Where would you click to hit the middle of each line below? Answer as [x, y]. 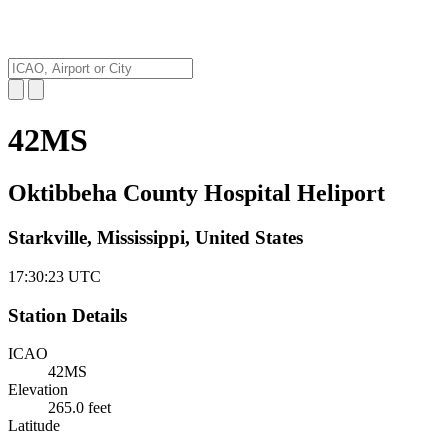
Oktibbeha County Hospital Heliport [196, 193]
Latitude [34, 426]
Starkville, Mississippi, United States [155, 238]
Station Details [67, 315]
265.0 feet [79, 408]
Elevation [38, 390]
